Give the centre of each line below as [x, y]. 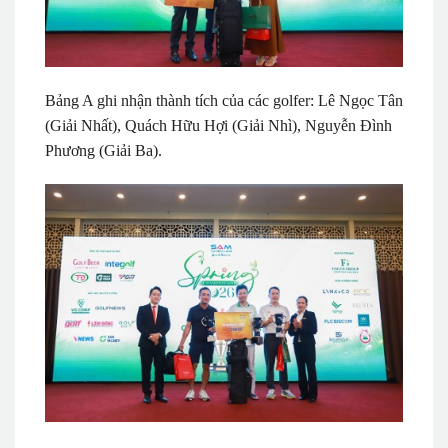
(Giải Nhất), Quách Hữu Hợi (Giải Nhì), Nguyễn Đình [218, 125]
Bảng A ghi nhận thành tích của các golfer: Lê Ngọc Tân [224, 100]
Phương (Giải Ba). [103, 150]
